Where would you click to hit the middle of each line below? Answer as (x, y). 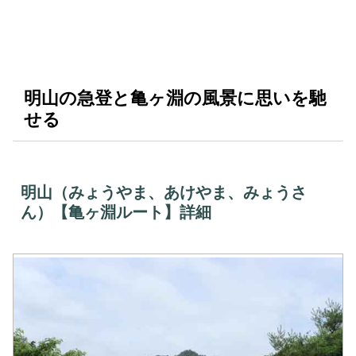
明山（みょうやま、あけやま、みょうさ (164, 193)
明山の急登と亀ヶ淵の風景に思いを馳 (175, 98)
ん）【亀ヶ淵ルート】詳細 (116, 213)
